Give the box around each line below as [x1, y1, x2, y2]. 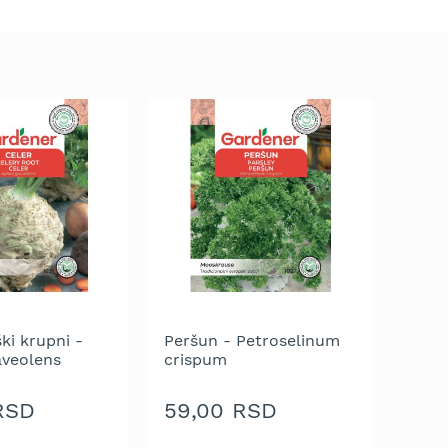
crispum [164, 349, 228, 369]
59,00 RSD [164, 398, 278, 424]
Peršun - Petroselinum [164, 330, 341, 350]
